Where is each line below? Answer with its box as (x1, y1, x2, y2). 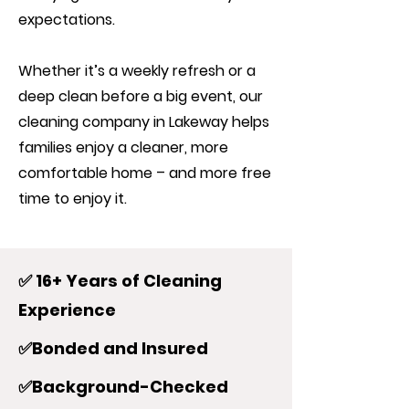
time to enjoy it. (18, 188, 127, 209)
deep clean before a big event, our (18, 86, 263, 107)
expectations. (18, 9, 115, 30)
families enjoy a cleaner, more (18, 137, 228, 158)
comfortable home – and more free (18, 163, 271, 184)
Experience (18, 299, 116, 321)
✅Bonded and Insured (18, 337, 208, 360)
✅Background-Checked (18, 375, 228, 398)
